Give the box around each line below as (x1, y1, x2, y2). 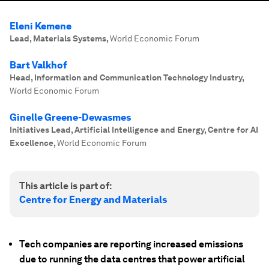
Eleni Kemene (10, 20, 71, 32)
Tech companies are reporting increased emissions (19, 238, 243, 250)
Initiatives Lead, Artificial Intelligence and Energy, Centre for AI (10, 125, 258, 134)
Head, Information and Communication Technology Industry (10, 73, 242, 82)
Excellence (10, 138, 53, 148)
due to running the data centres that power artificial (19, 253, 245, 265)
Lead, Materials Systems (10, 34, 106, 43)
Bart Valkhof (10, 59, 67, 71)
